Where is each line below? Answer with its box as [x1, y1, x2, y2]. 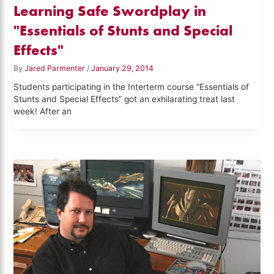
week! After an [13, 106, 72, 117]
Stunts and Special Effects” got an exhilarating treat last [13, 94, 235, 105]
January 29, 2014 [91, 64, 154, 73]
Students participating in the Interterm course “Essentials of [13, 82, 250, 92]
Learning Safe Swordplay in [13, 2, 207, 20]
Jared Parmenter [24, 64, 87, 73]
